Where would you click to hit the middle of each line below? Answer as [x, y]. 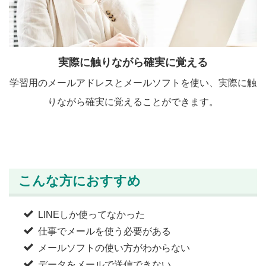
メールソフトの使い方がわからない [114, 248]
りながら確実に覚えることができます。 [133, 102]
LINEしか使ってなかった [91, 214]
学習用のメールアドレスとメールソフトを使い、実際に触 [133, 83]
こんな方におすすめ [80, 180]
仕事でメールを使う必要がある [104, 231]
